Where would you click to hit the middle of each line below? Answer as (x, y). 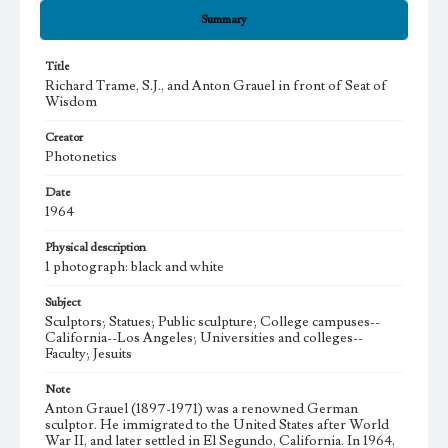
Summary (224, 19)
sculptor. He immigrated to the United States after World (217, 425)
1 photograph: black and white (134, 267)
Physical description (95, 247)
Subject (63, 302)
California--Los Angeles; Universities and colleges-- (204, 338)
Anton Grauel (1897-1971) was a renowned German (201, 409)
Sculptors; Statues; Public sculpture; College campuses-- (212, 322)
